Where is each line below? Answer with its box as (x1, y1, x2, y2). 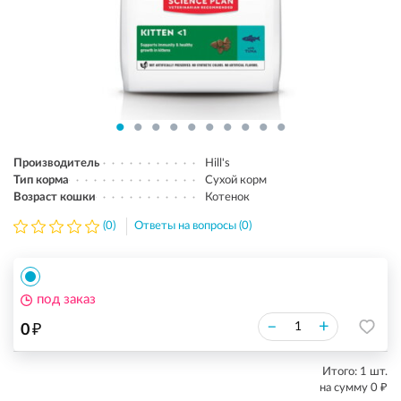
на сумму (320, 382, 371, 394)
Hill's (205, 158, 230, 169)
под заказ (37, 293, 96, 306)
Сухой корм (205, 175, 267, 186)
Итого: (322, 366, 360, 378)
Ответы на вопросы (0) (134, 220, 252, 232)
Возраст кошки (13, 192, 96, 203)
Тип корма (13, 175, 69, 186)
